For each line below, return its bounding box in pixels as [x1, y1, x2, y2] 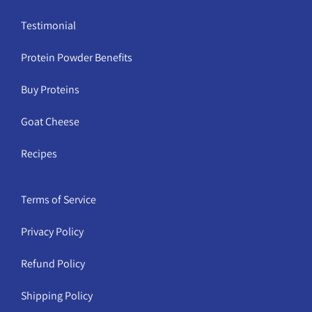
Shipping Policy [21, 288, 93, 303]
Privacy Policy [21, 224, 84, 239]
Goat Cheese [21, 114, 79, 129]
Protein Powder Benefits [21, 49, 132, 65]
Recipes [21, 146, 57, 161]
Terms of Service [21, 192, 96, 207]
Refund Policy [21, 256, 85, 271]
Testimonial [21, 17, 76, 33]
